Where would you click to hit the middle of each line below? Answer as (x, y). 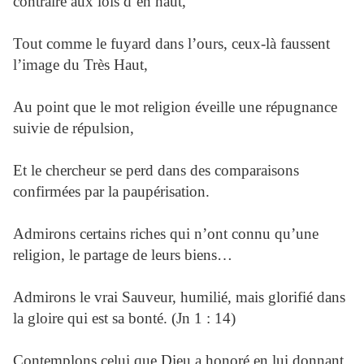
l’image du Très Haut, (80, 65)
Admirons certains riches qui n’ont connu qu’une (166, 234)
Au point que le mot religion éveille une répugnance (175, 107)
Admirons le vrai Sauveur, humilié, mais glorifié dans (179, 297)
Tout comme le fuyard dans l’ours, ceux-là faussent (171, 43)
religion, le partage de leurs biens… (123, 255)
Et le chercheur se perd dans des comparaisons (156, 170)
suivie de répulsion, (74, 128)
